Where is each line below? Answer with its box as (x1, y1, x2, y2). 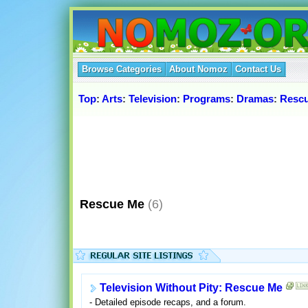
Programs (183, 93, 230, 105)
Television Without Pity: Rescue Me (99, 282, 283, 294)
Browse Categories (82, 64, 162, 74)
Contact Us (235, 64, 281, 74)
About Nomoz (169, 64, 228, 74)
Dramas (236, 93, 274, 105)
